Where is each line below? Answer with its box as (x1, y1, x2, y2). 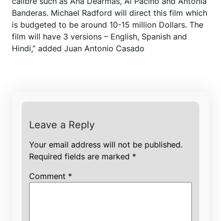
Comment (29, 171, 68, 182)
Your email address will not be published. (29, 140, 183, 150)
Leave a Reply (29, 119, 95, 131)
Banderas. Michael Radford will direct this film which (12, 8, 207, 18)
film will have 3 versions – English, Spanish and (12, 32, 187, 42)
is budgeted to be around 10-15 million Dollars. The (12, 20, 203, 30)
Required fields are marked (29, 151, 132, 162)
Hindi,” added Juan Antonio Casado (12, 43, 145, 54)
